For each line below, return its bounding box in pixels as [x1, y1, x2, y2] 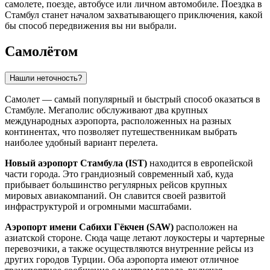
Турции [72, 254, 103, 265]
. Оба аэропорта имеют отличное [103, 254, 239, 265]
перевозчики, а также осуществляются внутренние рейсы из [5, 243, 253, 254]
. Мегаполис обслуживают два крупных [43, 104, 208, 115]
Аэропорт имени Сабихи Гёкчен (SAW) [5, 221, 174, 232]
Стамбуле [5, 104, 43, 115]
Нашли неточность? [10, 73, 82, 83]
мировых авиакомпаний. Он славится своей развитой [5, 190, 226, 201]
